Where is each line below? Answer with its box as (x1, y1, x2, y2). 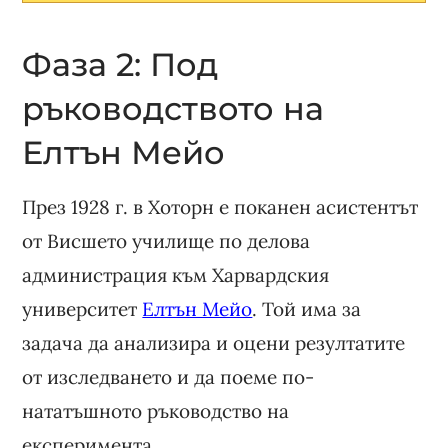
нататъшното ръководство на (22, 398, 290, 423)
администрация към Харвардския (22, 262, 330, 287)
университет (22, 296, 143, 321)
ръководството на (22, 88, 325, 128)
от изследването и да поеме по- (22, 364, 315, 389)
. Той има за (252, 296, 362, 321)
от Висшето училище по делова (22, 228, 311, 253)
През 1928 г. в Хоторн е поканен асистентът (22, 194, 419, 219)
